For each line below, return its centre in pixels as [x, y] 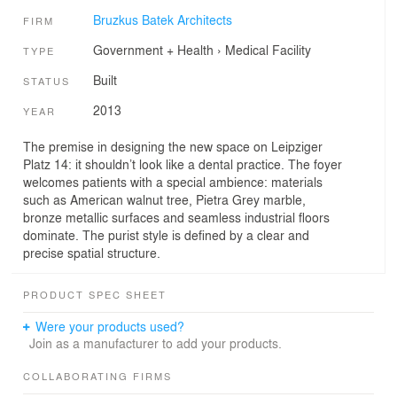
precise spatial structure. [92, 253]
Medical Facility [268, 49]
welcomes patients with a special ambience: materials [173, 182]
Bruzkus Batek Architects [162, 19]
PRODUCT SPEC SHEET [95, 295]
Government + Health [153, 49]
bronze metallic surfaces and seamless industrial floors [176, 218]
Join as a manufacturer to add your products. [155, 343]
